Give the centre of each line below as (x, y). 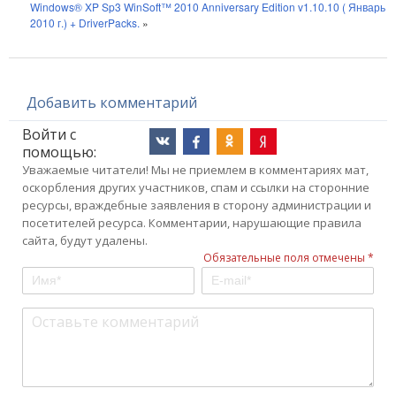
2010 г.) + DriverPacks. (85, 23)
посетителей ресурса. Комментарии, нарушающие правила (192, 223)
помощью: (59, 152)
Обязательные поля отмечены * (289, 258)
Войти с (49, 134)
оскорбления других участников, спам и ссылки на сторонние (196, 187)
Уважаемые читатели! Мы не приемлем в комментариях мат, (195, 170)
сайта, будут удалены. (85, 240)
